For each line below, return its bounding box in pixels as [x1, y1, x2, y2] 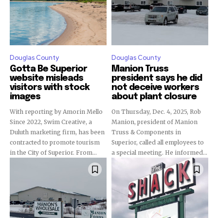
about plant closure [111, 92, 197, 101]
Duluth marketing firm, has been [10, 128, 105, 136]
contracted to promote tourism [10, 139, 100, 146]
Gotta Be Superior [10, 65, 87, 73]
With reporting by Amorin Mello [10, 108, 103, 115]
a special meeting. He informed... [111, 149, 207, 156]
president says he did [111, 74, 202, 83]
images [10, 92, 40, 101]
